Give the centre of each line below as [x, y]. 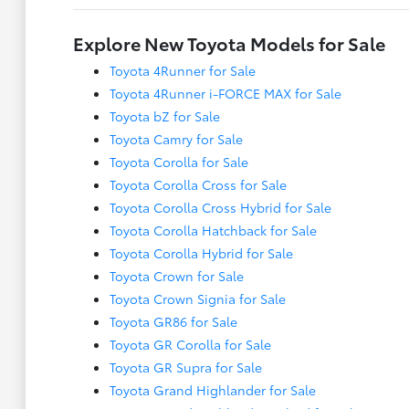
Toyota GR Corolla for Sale [190, 344]
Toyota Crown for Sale [176, 276]
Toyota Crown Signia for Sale [197, 299]
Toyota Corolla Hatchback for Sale [213, 230]
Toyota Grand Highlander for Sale [212, 390]
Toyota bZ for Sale [164, 116]
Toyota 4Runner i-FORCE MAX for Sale [225, 93]
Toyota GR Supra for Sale [185, 367]
